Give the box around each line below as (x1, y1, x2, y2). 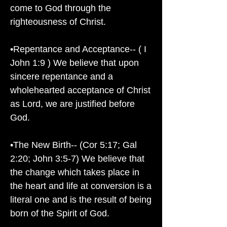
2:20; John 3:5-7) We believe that (10, 154, 144, 164)
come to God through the (10, 3, 111, 13)
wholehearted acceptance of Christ (10, 85, 150, 95)
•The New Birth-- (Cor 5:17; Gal (10, 140, 137, 150)
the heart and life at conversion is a (10, 181, 152, 191)
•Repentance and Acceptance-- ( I (10, 44, 146, 54)
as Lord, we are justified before (10, 99, 135, 109)
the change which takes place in (10, 167, 139, 177)
